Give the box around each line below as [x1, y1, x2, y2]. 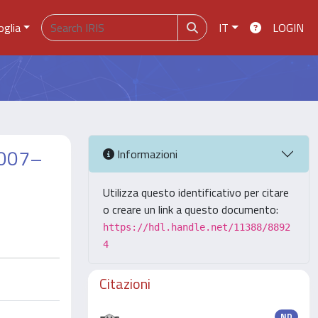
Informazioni [114, 145, 177, 163]
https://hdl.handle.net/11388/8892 [103, 221, 290, 233]
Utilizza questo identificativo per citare [103, 184, 289, 201]
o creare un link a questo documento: [103, 201, 278, 218]
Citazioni [99, 273, 150, 295]
